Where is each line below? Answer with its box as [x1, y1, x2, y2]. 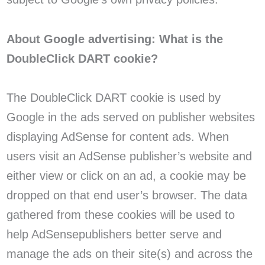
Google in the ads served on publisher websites [6, 111, 255, 124]
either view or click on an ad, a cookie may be [6, 169, 246, 183]
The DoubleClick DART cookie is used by [6, 91, 221, 105]
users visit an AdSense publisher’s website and [6, 150, 252, 163]
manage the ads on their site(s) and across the [6, 247, 253, 261]
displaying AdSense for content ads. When [6, 130, 229, 144]
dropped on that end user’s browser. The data [6, 189, 247, 202]
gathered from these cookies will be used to [6, 208, 235, 222]
